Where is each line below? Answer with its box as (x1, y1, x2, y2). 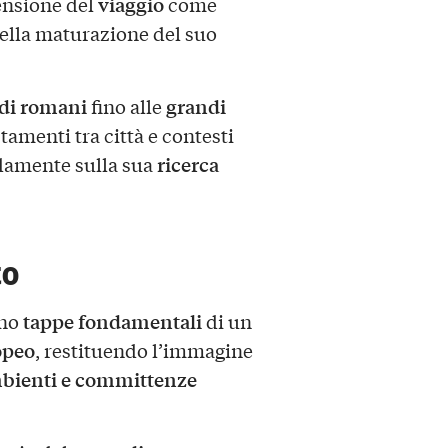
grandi (165, 92, 226, 121)
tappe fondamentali (22, 306, 202, 335)
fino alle (86, 93, 166, 120)
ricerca (156, 150, 219, 179)
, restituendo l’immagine (34, 336, 253, 363)
